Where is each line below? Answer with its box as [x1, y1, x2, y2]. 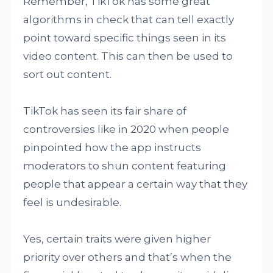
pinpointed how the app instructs [23, 141, 202, 154]
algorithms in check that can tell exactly [23, 13, 235, 26]
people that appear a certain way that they [23, 178, 248, 190]
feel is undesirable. [23, 196, 122, 208]
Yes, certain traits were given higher [23, 233, 211, 245]
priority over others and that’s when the [23, 251, 232, 263]
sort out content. [23, 68, 112, 80]
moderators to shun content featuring [23, 160, 227, 172]
